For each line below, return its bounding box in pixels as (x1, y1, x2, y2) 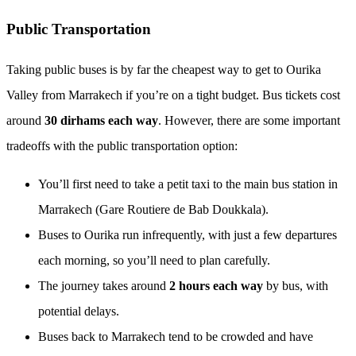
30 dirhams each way (44, 113, 158, 127)
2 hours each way (169, 278, 263, 292)
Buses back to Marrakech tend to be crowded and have (38, 329, 313, 343)
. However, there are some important (158, 113, 340, 127)
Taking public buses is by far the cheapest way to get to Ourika (6, 62, 321, 76)
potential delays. (38, 304, 119, 318)
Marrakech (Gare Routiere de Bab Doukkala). (38, 202, 269, 216)
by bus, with (263, 278, 328, 292)
